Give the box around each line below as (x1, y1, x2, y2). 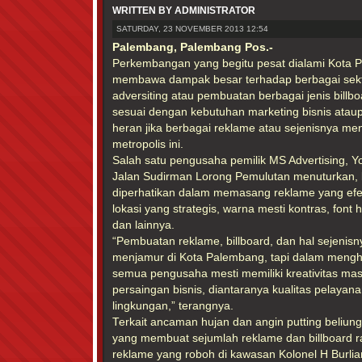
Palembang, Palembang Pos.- (112, 41, 273, 53)
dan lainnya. (112, 219, 175, 231)
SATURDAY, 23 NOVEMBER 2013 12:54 (116, 24, 268, 33)
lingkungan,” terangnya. (112, 300, 234, 312)
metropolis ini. (112, 138, 183, 150)
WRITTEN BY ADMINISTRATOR (112, 5, 258, 16)
